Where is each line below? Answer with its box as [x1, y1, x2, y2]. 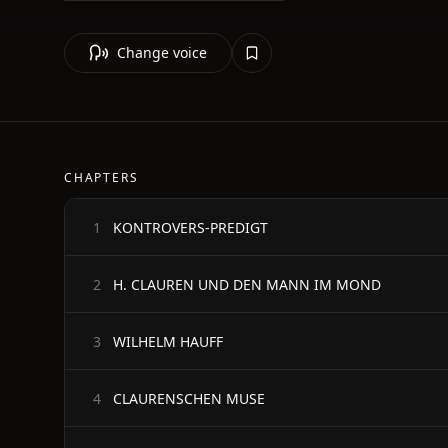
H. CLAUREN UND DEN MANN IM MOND [113, 274, 381, 294]
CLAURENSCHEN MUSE [113, 388, 265, 408]
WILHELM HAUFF [113, 331, 223, 351]
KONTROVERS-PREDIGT [113, 217, 268, 237]
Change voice [117, 43, 207, 62]
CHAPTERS [64, 169, 139, 186]
